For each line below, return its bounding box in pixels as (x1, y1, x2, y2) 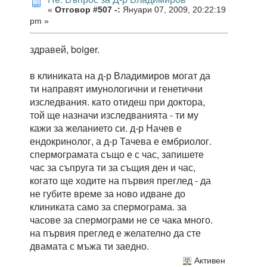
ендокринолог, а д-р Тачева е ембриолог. (30, 133, 212, 148)
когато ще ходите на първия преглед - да (30, 173, 211, 187)
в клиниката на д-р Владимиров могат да (30, 68, 210, 82)
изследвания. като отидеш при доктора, (30, 94, 205, 108)
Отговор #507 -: (55, 5, 120, 15)
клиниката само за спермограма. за (30, 199, 187, 213)
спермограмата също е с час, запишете (30, 147, 204, 161)
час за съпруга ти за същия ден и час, (30, 160, 195, 174)
